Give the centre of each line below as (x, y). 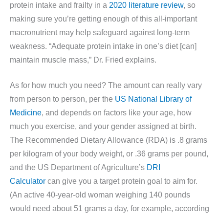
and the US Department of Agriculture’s (78, 168)
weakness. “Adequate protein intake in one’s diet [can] (103, 46)
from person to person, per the (62, 99)
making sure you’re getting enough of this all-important (103, 19)
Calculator (28, 181)
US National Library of (153, 99)
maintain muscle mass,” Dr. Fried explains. (83, 60)
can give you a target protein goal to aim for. (121, 181)
